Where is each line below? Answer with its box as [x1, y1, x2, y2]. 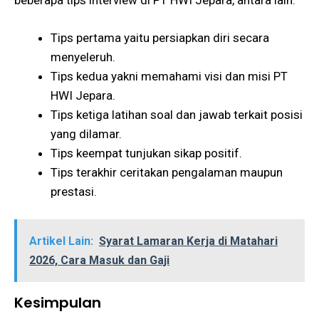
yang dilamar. [51, 126, 122, 141]
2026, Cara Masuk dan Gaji [29, 253, 169, 268]
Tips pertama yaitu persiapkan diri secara [51, 30, 269, 45]
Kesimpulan [14, 293, 101, 313]
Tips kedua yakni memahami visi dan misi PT [51, 68, 288, 83]
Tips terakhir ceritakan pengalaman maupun [51, 164, 283, 179]
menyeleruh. [51, 49, 115, 64]
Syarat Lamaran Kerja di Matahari [99, 234, 278, 249]
